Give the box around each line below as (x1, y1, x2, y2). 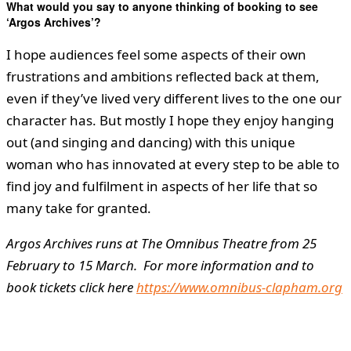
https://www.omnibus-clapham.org (136, 278, 342, 297)
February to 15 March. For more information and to (6, 256, 314, 275)
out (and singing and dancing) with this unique (6, 133, 295, 152)
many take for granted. (6, 199, 151, 218)
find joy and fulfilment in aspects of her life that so (6, 177, 317, 196)
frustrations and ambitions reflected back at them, (6, 67, 320, 86)
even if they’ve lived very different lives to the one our (6, 89, 342, 108)
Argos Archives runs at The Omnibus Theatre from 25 (6, 234, 317, 253)
